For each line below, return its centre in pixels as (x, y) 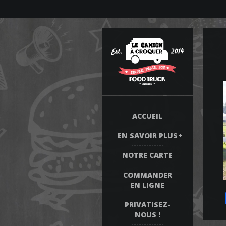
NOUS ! (147, 215)
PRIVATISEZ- (147, 205)
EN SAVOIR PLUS (147, 135)
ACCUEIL (147, 116)
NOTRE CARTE (147, 155)
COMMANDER (147, 175)
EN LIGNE (147, 185)
